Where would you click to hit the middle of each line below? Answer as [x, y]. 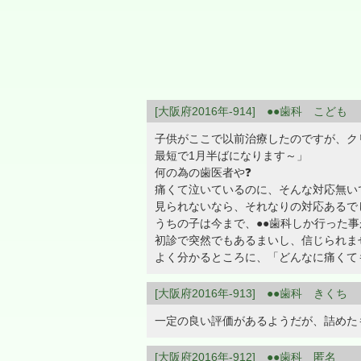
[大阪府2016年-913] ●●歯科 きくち [251, 293]
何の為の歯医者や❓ [203, 172]
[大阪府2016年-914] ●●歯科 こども [251, 111]
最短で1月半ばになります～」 [231, 156]
